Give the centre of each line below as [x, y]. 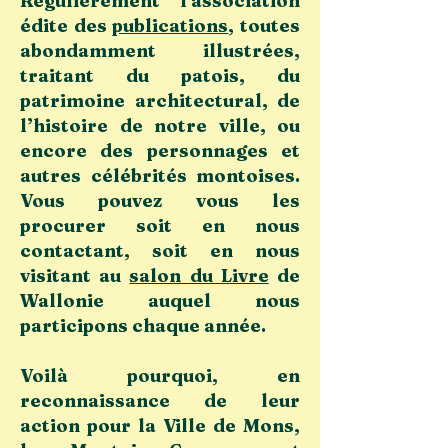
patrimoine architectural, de [160, 100]
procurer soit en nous [160, 225]
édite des [66, 25]
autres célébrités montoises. [160, 175]
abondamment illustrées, [160, 50]
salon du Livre [199, 275]
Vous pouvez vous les [160, 200]
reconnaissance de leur [160, 400]
